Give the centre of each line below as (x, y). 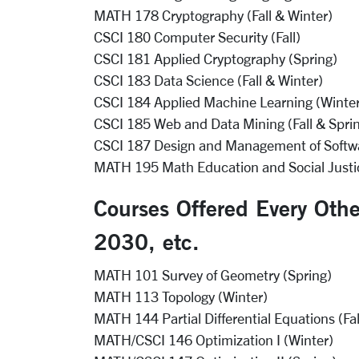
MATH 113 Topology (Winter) (181, 296)
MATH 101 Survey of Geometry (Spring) (213, 275)
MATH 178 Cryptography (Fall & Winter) (213, 15)
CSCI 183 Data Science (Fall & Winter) (208, 80)
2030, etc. (147, 241)
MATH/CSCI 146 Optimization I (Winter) (214, 340)
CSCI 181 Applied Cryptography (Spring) (216, 58)
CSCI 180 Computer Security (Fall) (197, 37)
